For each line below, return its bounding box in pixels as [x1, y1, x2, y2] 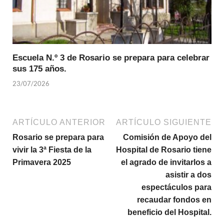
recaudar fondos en [137, 195, 211, 204]
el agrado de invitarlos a [121, 157, 211, 166]
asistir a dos [165, 170, 211, 179]
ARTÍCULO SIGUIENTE [116, 117, 211, 126]
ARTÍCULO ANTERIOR [12, 117, 105, 126]
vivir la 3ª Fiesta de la [12, 145, 91, 154]
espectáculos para [141, 182, 211, 191]
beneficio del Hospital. [127, 207, 211, 216]
